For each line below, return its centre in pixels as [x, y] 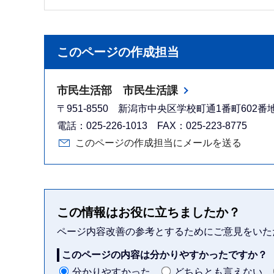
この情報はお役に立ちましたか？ [149, 212]
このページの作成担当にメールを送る [158, 143]
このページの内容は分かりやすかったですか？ [165, 254]
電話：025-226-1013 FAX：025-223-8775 [152, 125]
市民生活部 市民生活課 [117, 90]
